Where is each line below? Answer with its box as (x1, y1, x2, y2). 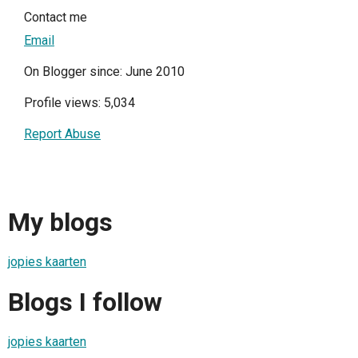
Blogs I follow (8, 286, 162, 317)
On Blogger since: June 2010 (24, 64, 185, 80)
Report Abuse (24, 126, 101, 142)
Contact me (24, 10, 87, 26)
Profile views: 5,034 (24, 95, 135, 111)
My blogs (8, 206, 113, 237)
